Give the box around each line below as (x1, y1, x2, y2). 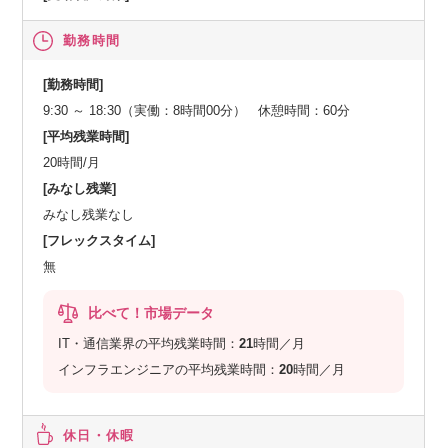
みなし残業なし (43, 206, 135, 222)
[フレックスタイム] (43, 232, 156, 248)
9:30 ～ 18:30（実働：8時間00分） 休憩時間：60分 (43, 102, 351, 118)
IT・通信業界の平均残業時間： (58, 335, 240, 351)
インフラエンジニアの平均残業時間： (58, 361, 280, 377)
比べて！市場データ (88, 304, 215, 321)
